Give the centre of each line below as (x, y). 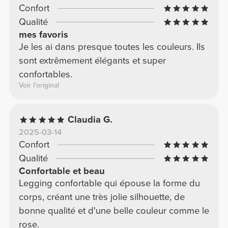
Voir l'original (39, 85)
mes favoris (43, 35)
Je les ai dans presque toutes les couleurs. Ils (112, 47)
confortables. (45, 75)
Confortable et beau (62, 171)
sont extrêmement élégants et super (92, 61)
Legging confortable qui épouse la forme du (109, 183)
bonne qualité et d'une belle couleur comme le (114, 211)
